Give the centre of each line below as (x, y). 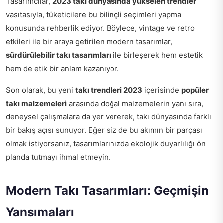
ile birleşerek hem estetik (157, 55)
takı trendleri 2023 (109, 90)
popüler (195, 90)
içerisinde (162, 90)
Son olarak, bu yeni (41, 90)
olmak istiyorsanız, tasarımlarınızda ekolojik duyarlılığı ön (106, 143)
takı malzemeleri (36, 103)
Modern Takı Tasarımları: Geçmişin (107, 190)
